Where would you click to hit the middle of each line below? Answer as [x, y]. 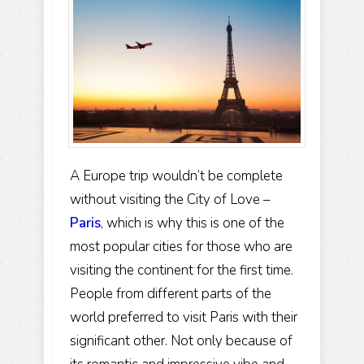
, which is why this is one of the [193, 223]
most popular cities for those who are [181, 246]
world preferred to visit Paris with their [184, 317]
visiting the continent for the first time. [182, 270]
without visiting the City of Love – [170, 199]
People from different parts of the [171, 293]
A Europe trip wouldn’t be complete [176, 175]
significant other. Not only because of [181, 340]
